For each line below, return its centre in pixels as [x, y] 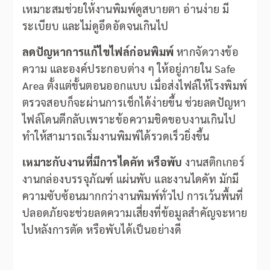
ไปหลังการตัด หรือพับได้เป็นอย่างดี [102, 230]
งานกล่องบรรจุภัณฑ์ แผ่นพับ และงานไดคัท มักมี [130, 179]
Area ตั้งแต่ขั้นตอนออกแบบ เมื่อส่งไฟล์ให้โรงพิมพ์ [135, 86]
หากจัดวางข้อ [206, 52]
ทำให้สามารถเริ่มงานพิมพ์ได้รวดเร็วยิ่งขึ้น [116, 136]
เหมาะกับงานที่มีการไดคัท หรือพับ [102, 162]
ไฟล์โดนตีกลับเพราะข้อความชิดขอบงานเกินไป [129, 119]
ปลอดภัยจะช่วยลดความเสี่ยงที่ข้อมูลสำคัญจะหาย [135, 213]
